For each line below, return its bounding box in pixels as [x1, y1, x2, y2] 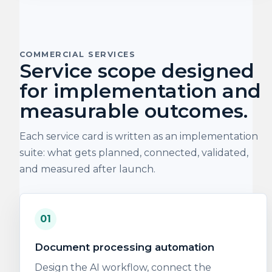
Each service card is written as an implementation [19, 131, 258, 142]
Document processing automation [35, 241, 214, 253]
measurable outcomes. [19, 99, 248, 123]
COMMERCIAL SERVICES [19, 50, 136, 59]
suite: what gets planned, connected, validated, [19, 147, 248, 158]
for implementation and [19, 79, 261, 103]
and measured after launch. [19, 163, 155, 175]
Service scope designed [19, 59, 254, 83]
